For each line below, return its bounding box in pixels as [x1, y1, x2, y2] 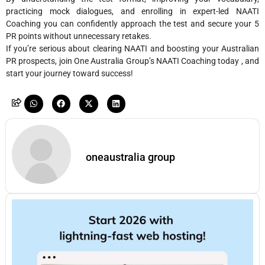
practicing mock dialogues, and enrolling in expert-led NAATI [6, 7, 259, 17]
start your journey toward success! [6, 69, 133, 79]
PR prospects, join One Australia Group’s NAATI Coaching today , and [6, 56, 259, 66]
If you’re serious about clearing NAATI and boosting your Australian [6, 44, 259, 54]
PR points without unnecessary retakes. [6, 31, 151, 41]
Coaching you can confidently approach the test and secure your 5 [6, 19, 259, 29]
